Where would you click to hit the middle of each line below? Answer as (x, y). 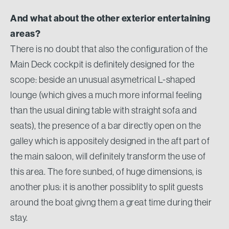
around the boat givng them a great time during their (111, 202)
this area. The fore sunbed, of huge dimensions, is (106, 172)
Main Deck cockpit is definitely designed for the (102, 64)
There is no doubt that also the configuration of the (109, 49)
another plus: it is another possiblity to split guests (107, 187)
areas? (25, 34)
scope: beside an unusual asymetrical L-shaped (103, 80)
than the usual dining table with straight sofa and (104, 110)
